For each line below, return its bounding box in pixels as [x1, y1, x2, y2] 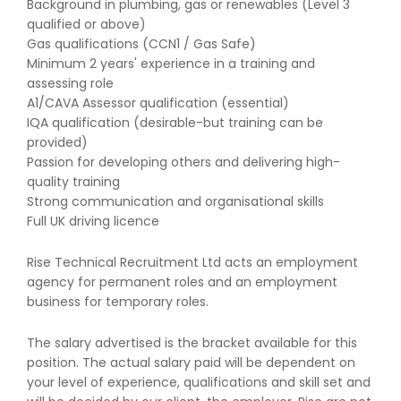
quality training [27, 173, 120, 191]
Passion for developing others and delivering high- [27, 153, 340, 171]
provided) [27, 133, 88, 151]
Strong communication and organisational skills [27, 192, 324, 210]
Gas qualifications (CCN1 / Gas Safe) [27, 35, 256, 53]
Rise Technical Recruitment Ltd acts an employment [27, 252, 358, 271]
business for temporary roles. [27, 292, 209, 311]
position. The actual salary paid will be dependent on [27, 353, 355, 371]
